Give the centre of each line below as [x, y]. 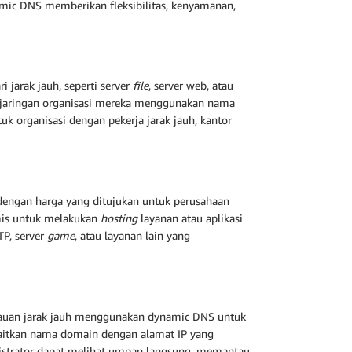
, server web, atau [191, 86]
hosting [119, 218]
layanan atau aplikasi [190, 218]
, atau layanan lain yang [132, 235]
